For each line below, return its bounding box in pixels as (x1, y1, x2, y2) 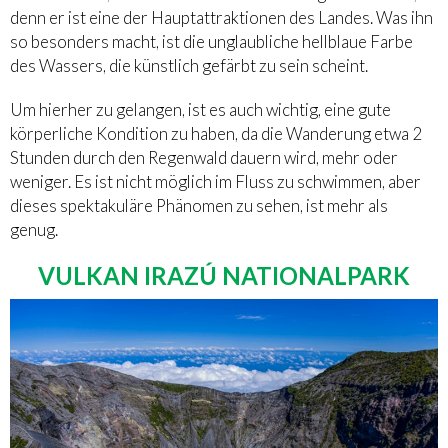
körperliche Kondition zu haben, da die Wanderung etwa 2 (10, 122, 422, 144)
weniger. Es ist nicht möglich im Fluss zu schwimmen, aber (10, 170, 421, 192)
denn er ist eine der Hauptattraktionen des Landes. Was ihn (10, 6, 433, 28)
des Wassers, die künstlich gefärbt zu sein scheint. (10, 54, 368, 76)
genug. (10, 218, 58, 240)
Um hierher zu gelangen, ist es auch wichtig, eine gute (10, 98, 391, 120)
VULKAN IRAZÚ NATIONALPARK (38, 260, 410, 290)
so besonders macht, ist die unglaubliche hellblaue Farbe (10, 30, 413, 52)
